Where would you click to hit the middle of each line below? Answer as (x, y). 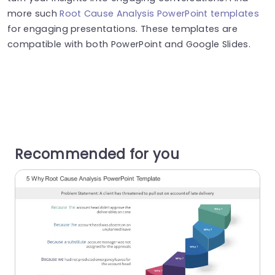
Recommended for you (97, 154)
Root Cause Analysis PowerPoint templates (160, 13)
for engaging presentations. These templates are (123, 29)
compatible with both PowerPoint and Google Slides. (129, 44)
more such (34, 13)
